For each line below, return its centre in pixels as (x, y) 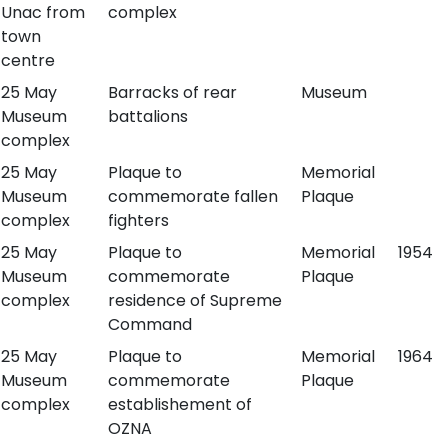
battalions (147, 116)
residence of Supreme (194, 300)
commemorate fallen (192, 196)
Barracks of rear (172, 92)
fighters (138, 220)
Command (149, 324)
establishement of (179, 404)
